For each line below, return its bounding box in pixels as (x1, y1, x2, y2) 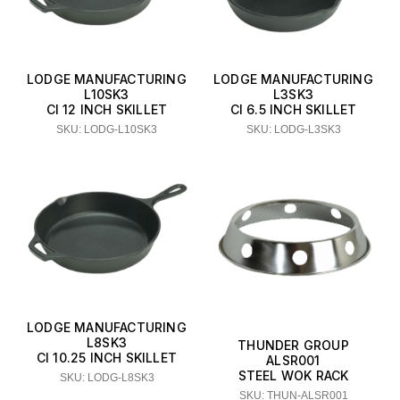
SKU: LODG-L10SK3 (56, 122, 157, 136)
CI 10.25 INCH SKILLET (36, 350, 178, 366)
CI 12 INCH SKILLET (46, 101, 168, 117)
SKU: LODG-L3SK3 (246, 122, 341, 136)
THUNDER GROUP (237, 337, 349, 353)
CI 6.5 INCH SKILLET (229, 101, 357, 117)
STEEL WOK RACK (237, 367, 349, 383)
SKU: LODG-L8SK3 (59, 371, 154, 385)
